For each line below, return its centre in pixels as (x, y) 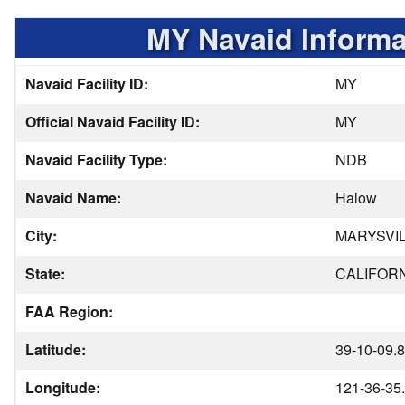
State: (47, 273)
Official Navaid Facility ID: (114, 122)
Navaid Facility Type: (98, 160)
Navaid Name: (75, 198)
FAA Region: (71, 311)
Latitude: (57, 349)
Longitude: (65, 387)
